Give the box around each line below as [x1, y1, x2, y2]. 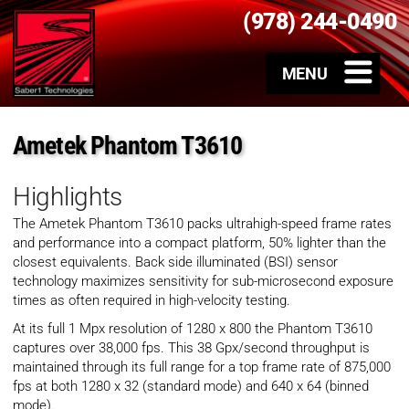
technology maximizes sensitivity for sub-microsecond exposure [13, 273, 393, 290]
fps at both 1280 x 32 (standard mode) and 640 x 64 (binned [13, 378, 369, 395]
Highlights [13, 182, 123, 213]
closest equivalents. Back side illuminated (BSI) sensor [13, 254, 338, 271]
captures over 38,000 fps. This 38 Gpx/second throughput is [13, 340, 370, 357]
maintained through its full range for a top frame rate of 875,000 [13, 359, 391, 376]
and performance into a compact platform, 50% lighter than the [13, 235, 386, 252]
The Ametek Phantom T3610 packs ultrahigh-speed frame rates [13, 215, 392, 233]
